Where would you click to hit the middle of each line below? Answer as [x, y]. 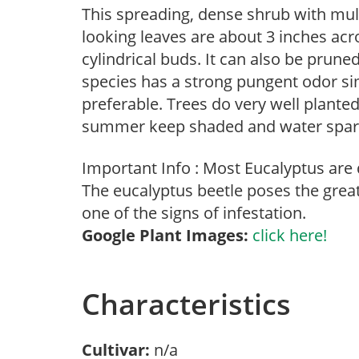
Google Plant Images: [165, 235]
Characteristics [186, 304]
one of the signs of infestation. [194, 213]
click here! [290, 235]
